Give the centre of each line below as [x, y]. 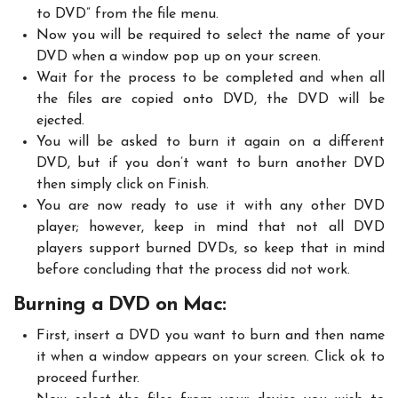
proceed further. [88, 378]
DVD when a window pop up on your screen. [178, 56]
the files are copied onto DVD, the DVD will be [210, 99]
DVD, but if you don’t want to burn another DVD [210, 163]
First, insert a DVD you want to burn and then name [210, 335]
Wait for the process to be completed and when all [210, 78]
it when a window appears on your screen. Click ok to [210, 357]
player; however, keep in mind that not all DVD [210, 227]
